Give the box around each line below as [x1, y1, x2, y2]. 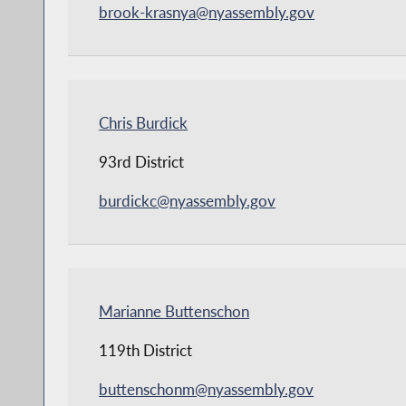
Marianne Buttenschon [99, 301, 250, 321]
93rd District [99, 151, 185, 171]
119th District [99, 340, 193, 360]
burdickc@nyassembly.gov [99, 190, 276, 210]
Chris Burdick [99, 112, 188, 132]
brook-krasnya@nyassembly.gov [99, 2, 315, 22]
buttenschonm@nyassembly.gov [99, 379, 314, 399]
